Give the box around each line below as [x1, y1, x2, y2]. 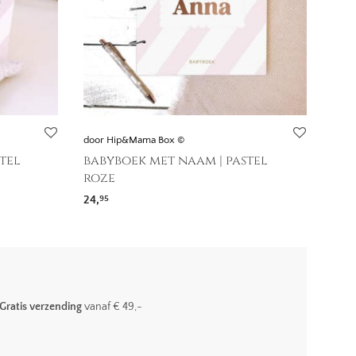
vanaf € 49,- [81, 300, 142, 314]
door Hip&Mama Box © [83, 134, 184, 146]
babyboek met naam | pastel [83, 152, 268, 170]
